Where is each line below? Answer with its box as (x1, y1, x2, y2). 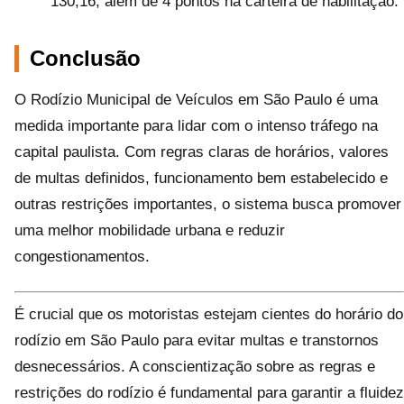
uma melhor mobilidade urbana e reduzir (14, 222, 285, 239)
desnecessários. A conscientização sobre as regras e (14, 357, 375, 375)
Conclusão (30, 46, 141, 70)
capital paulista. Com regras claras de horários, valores (14, 143, 389, 161)
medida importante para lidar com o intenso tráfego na (14, 117, 378, 134)
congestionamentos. (14, 248, 150, 265)
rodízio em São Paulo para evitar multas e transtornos (14, 331, 379, 349)
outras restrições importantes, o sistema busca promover (14, 196, 401, 213)
